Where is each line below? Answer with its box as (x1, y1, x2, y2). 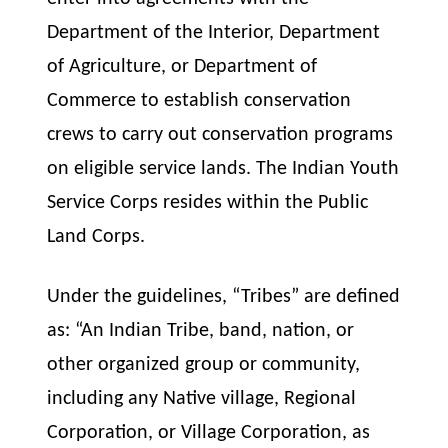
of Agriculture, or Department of (47, 57, 318, 77)
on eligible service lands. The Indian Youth (47, 159, 400, 179)
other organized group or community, (47, 355, 361, 376)
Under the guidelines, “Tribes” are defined (47, 287, 401, 308)
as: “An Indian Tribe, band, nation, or (47, 321, 355, 342)
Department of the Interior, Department (47, 23, 381, 43)
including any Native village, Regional (47, 389, 357, 410)
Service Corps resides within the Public (47, 193, 369, 213)
